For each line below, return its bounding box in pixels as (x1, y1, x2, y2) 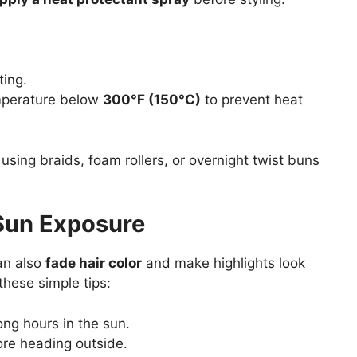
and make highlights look (141, 255, 305, 272)
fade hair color (45, 255, 142, 272)
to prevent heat (200, 92, 303, 108)
